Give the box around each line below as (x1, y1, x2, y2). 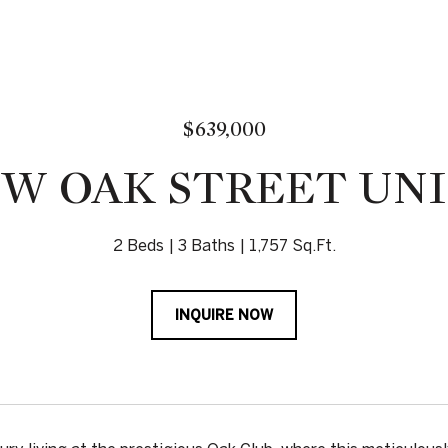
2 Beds (112, 236, 164, 254)
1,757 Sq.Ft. (248, 236, 336, 254)
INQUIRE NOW (175, 307, 273, 323)
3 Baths (177, 236, 235, 254)
